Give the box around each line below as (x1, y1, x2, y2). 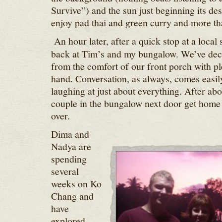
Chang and (51, 189, 94, 203)
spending (51, 152, 87, 166)
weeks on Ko (51, 177, 102, 190)
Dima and (51, 127, 89, 141)
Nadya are (51, 140, 91, 153)
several (51, 165, 79, 178)
